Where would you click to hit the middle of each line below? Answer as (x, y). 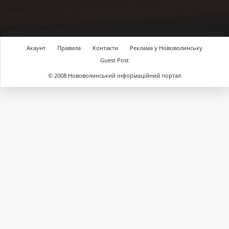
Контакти (105, 48)
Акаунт (36, 48)
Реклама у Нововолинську (166, 48)
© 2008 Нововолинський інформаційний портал (114, 75)
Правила (69, 48)
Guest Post (114, 60)
